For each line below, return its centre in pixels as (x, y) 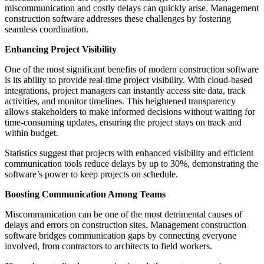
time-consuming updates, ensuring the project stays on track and (123, 122)
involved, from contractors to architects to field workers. (108, 246)
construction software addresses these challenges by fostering (118, 18)
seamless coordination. (47, 29)
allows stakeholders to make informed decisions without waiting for (130, 111)
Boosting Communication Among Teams (85, 194)
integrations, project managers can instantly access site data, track (125, 90)
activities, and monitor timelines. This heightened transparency (120, 101)
